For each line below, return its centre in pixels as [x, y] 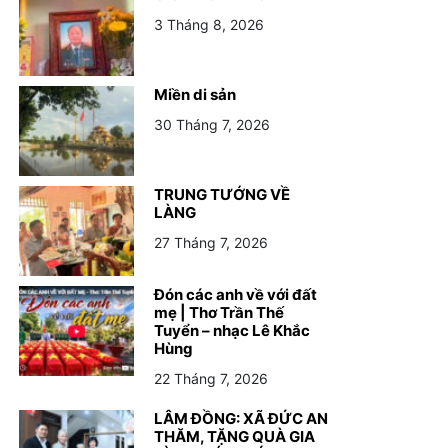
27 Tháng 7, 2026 [211, 242]
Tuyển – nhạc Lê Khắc [232, 330]
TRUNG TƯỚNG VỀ [222, 194]
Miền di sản [195, 94]
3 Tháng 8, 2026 [209, 24]
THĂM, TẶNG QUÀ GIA [234, 436]
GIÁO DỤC [170, 320]
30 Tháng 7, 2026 [212, 124]
